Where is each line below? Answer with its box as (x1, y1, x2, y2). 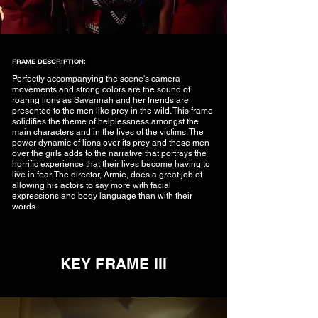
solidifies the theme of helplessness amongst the (12, 116, 199, 126)
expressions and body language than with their (12, 191, 192, 201)
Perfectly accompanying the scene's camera (12, 74, 180, 84)
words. (12, 202, 38, 212)
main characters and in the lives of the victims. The (12, 127, 204, 137)
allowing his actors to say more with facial (12, 180, 171, 190)
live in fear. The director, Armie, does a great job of (12, 170, 202, 180)
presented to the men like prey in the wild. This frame (12, 106, 213, 116)
